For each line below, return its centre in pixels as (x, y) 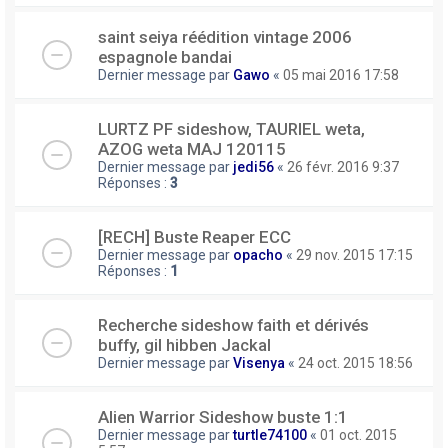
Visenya (259, 362)
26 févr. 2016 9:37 (343, 166)
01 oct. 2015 (358, 434)
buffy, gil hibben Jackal (184, 344)
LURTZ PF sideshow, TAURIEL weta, (231, 128)
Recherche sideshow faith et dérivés (233, 324)
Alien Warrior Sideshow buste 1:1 (223, 416)
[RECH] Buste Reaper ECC (194, 236)
